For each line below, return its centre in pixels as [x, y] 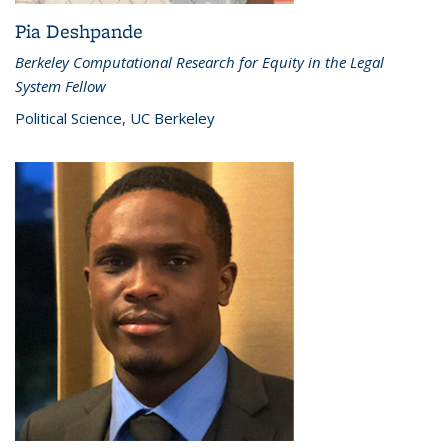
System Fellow [60, 85]
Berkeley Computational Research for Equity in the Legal [199, 61]
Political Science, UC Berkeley [115, 117]
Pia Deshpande [79, 30]
